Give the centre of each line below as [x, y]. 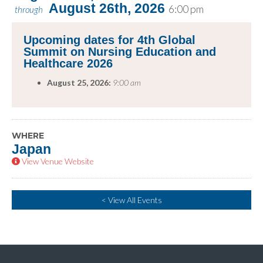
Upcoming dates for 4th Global [109, 40]
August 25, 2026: [79, 82]
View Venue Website [57, 161]
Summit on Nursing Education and [120, 52]
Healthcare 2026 [68, 63]
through [29, 9]
